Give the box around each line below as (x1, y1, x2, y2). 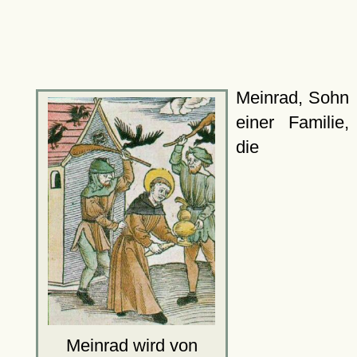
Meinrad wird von (65, 335, 198, 355)
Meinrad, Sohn (235, 88, 349, 108)
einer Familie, (235, 112, 349, 132)
